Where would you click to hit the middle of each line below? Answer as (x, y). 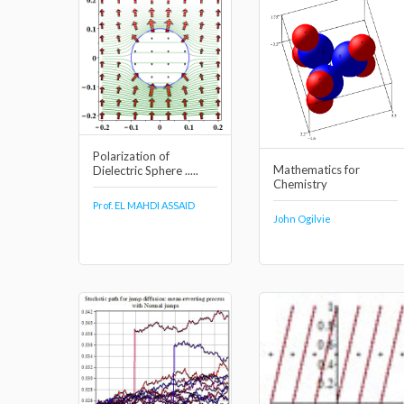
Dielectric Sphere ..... (146, 171)
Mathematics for (317, 170)
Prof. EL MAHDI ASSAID (144, 206)
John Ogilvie (302, 219)
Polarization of (131, 156)
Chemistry (300, 184)
